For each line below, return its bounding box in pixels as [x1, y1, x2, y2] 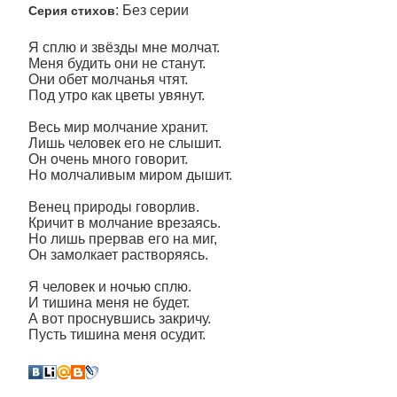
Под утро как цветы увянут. [28, 88, 205, 103]
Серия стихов [28, 4, 115, 18]
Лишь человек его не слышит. [28, 136, 222, 151]
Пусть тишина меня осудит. [28, 327, 206, 342]
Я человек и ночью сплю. [28, 279, 191, 294]
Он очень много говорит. [28, 152, 188, 167]
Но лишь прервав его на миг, [28, 231, 217, 246]
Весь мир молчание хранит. [28, 120, 208, 135]
